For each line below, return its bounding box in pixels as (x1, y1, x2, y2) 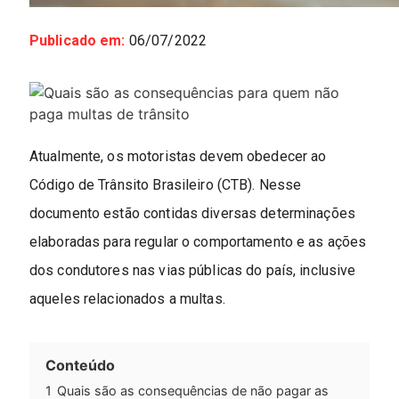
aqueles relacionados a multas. (28, 290, 225, 308)
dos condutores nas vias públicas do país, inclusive (28, 262, 356, 280)
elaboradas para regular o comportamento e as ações (28, 233, 367, 251)
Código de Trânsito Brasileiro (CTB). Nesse (28, 176, 302, 194)
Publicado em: (28, 32, 126, 50)
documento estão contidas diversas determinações (28, 205, 356, 223)
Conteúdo (45, 356, 115, 375)
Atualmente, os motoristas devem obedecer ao (28, 148, 327, 166)
